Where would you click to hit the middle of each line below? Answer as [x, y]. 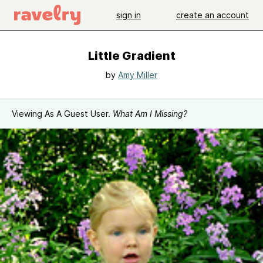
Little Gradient [131, 56]
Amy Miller [138, 75]
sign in [129, 15]
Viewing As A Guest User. [62, 114]
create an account [213, 15]
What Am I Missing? [150, 114]
